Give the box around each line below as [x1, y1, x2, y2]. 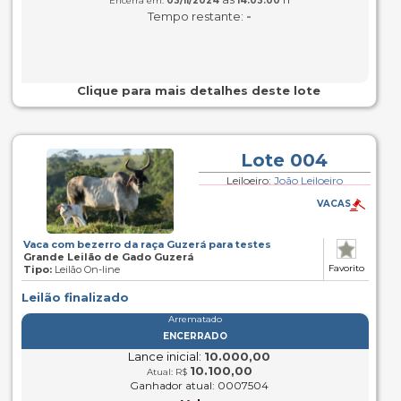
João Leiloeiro [273, 174, 343, 187]
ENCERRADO [162, 330, 227, 342]
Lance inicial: [128, 349, 202, 363]
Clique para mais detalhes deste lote [76, 83, 320, 98]
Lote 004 [241, 149, 328, 171]
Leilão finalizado [21, 290, 129, 304]
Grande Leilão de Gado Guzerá [22, 251, 193, 263]
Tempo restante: [147, 9, 243, 23]
